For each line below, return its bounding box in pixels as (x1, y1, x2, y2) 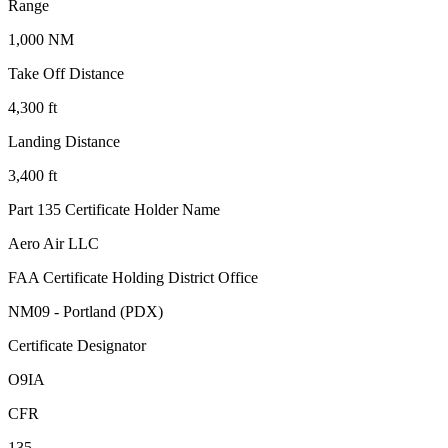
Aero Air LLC (8, 235, 99, 253)
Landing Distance (8, 133, 120, 151)
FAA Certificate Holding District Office (8, 269, 258, 287)
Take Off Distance (8, 65, 124, 83)
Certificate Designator (8, 337, 146, 355)
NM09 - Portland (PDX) (8, 303, 163, 321)
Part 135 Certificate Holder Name (8, 201, 220, 219)
